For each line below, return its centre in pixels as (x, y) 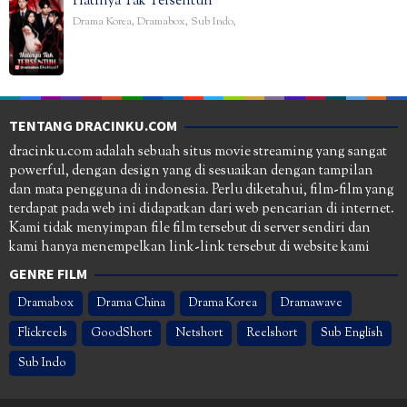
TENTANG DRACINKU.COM (93, 125)
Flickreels (43, 333)
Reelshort (272, 333)
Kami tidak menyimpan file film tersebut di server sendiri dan (190, 228)
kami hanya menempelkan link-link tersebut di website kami (189, 247)
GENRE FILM (48, 273)
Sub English (352, 333)
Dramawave (312, 303)
